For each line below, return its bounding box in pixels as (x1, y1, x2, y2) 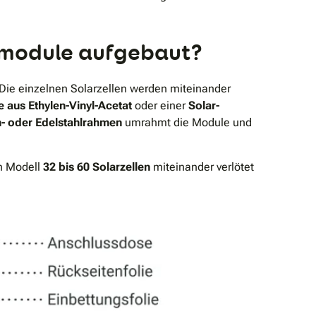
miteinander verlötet (150, 159, 254, 174)
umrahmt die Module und (122, 115, 252, 129)
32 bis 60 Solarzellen (43, 159, 150, 174)
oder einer (132, 98, 188, 112)
